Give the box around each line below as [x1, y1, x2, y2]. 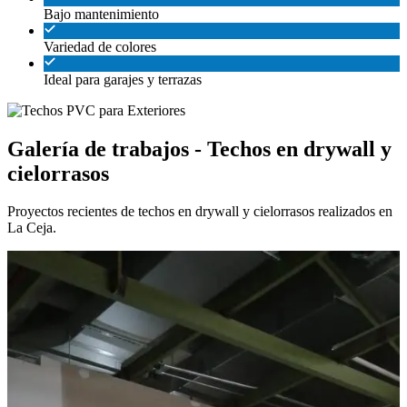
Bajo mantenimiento [44, 5, 159, 22]
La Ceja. [7, 220, 56, 236]
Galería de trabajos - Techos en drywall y [7, 136, 392, 161]
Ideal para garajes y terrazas [44, 71, 202, 87]
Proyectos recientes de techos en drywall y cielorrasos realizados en [7, 203, 392, 220]
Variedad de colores [44, 38, 156, 55]
